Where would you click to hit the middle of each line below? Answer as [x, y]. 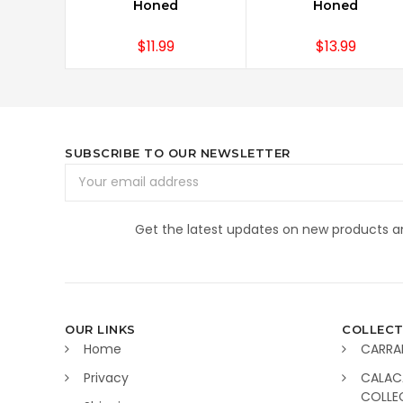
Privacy [106, 378]
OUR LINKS [100, 330]
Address [90, 191]
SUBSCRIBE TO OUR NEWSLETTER [178, 152]
